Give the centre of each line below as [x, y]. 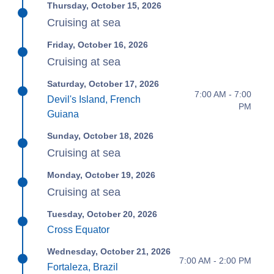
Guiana [63, 114]
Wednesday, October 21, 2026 [109, 252]
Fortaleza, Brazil [83, 267]
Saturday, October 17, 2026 [103, 84]
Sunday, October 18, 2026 [101, 136]
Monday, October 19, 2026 [102, 175]
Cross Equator [79, 230]
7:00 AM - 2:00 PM [215, 260]
